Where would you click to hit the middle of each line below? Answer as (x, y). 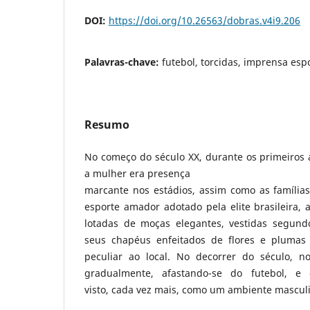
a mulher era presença (137, 173)
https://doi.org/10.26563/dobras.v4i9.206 (204, 20)
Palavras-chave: (123, 62)
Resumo (107, 124)
